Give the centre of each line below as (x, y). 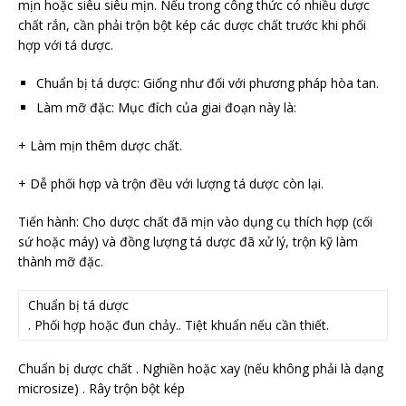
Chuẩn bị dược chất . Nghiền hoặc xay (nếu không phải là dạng (201, 369)
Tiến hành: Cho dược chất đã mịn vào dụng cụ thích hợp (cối (195, 222)
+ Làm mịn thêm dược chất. (100, 146)
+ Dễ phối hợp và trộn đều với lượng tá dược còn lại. (171, 184)
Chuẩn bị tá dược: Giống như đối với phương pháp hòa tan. (208, 83)
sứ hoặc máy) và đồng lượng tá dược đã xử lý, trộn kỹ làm (188, 242)
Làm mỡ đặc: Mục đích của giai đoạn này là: (166, 108)
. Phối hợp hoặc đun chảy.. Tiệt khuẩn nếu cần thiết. (179, 325)
